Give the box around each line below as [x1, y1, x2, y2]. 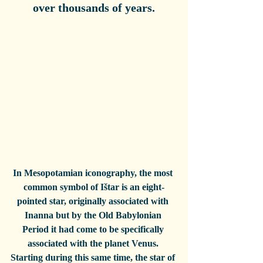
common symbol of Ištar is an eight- [23, 181, 164, 192]
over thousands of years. [33, 1, 155, 14]
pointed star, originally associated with [17, 195, 171, 206]
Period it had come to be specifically [22, 224, 166, 234]
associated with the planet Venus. [27, 238, 161, 248]
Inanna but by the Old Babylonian [24, 210, 164, 220]
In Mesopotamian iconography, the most [13, 167, 175, 178]
